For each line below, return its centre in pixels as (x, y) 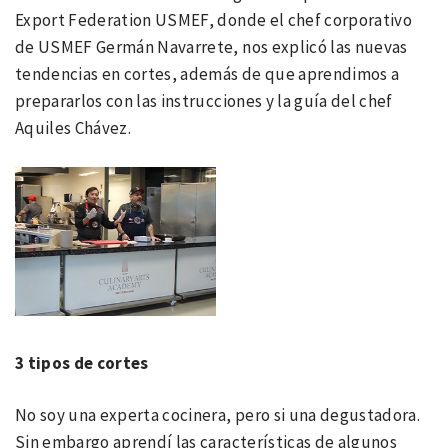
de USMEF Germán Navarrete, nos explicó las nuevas (211, 46)
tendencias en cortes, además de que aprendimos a (207, 73)
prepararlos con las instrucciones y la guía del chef (204, 100)
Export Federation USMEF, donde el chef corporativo (213, 19)
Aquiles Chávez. (73, 127)
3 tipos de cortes (82, 362)
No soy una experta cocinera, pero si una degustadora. (218, 415)
